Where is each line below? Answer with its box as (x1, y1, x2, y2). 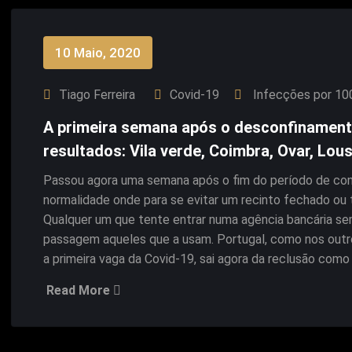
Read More (46, 283, 113, 298)
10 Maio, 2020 (55, 45, 141, 60)
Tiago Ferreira (59, 87, 135, 102)
